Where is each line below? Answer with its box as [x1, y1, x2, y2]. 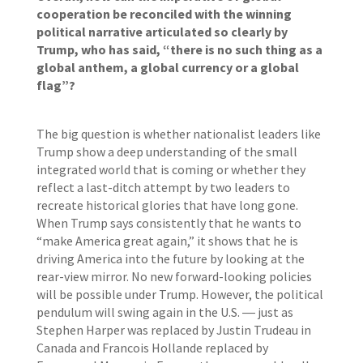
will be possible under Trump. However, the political [36, 286, 323, 302]
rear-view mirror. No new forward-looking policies [36, 268, 312, 284]
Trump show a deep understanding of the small [36, 143, 297, 160]
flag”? [36, 77, 75, 93]
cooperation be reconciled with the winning [36, 6, 292, 22]
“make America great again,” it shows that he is [36, 233, 298, 249]
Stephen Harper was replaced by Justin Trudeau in [36, 322, 311, 338]
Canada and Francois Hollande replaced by [36, 340, 268, 356]
